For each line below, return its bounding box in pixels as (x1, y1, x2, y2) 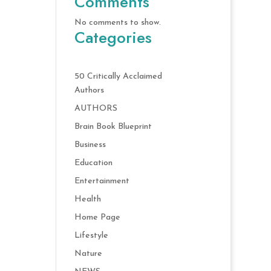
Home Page (74, 213, 121, 222)
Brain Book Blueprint (74, 122, 152, 131)
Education (74, 158, 113, 168)
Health (74, 195, 102, 204)
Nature (74, 249, 103, 258)
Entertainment (74, 177, 130, 186)
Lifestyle (74, 231, 109, 240)
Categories (74, 26, 152, 49)
